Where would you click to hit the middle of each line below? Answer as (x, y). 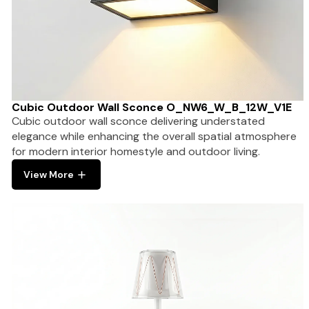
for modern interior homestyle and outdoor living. (136, 152)
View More (49, 175)
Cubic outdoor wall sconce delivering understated (138, 121)
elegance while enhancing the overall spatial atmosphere (154, 137)
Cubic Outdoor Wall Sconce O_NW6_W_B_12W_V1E (152, 108)
